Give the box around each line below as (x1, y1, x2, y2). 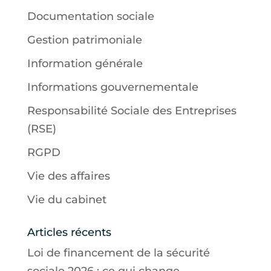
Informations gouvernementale (27, 80, 198, 94)
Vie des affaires (27, 169, 110, 183)
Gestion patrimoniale (27, 33, 142, 47)
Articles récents (27, 225, 111, 239)
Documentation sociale (27, 9, 154, 23)
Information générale (27, 56, 143, 70)
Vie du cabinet (27, 192, 106, 206)
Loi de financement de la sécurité (27, 246, 210, 260)
